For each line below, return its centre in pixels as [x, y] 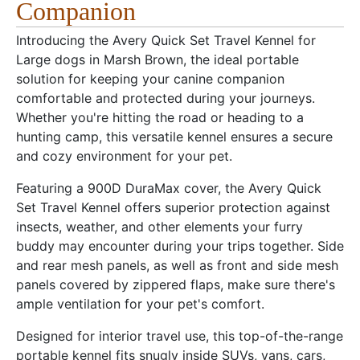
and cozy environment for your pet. [124, 156]
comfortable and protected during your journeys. [166, 98]
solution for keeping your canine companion [150, 79]
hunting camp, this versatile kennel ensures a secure [174, 137]
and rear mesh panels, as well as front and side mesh [177, 266]
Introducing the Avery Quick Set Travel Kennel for [166, 41]
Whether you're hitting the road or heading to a [160, 118]
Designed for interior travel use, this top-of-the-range [180, 336]
